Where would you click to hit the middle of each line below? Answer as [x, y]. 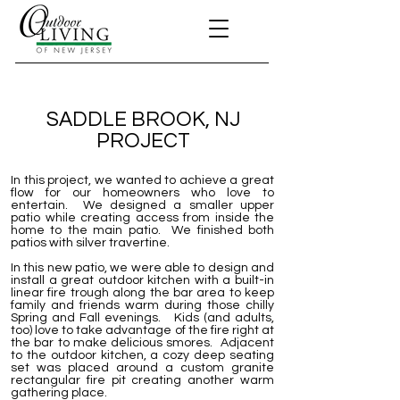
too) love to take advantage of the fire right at [142, 330]
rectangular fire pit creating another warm [142, 380]
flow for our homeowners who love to [142, 193]
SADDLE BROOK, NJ [143, 120]
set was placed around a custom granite [142, 368]
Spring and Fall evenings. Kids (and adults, [142, 318]
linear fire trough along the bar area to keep [142, 293]
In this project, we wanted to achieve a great [142, 180]
